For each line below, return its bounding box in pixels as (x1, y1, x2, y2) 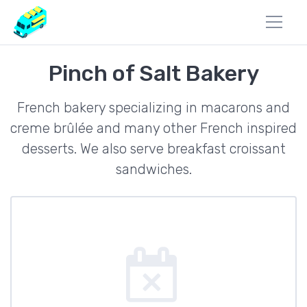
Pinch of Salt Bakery (48, 60, 259, 86)
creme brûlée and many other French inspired (10, 120, 297, 136)
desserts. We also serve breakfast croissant (21, 140, 286, 157)
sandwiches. (115, 161, 192, 177)
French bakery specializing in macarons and (17, 99, 290, 116)
